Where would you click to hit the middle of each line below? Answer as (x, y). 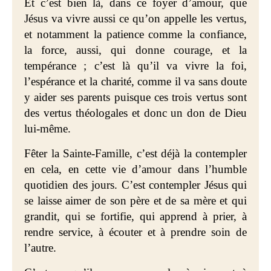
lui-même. (47, 129)
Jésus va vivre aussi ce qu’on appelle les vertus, (135, 18)
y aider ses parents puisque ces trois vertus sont (135, 97)
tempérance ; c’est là (77, 66)
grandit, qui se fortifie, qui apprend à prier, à (135, 216)
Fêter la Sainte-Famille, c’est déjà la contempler (135, 153)
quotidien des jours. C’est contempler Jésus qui (135, 185)
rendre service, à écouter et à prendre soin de (135, 232)
